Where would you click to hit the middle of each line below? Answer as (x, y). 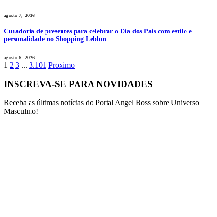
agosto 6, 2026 (20, 57)
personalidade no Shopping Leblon (55, 39)
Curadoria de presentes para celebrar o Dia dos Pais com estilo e (98, 31)
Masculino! (21, 111)
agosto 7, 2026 (20, 15)
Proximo (62, 65)
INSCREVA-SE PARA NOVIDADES (78, 84)
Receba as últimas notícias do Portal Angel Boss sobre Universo (101, 103)
